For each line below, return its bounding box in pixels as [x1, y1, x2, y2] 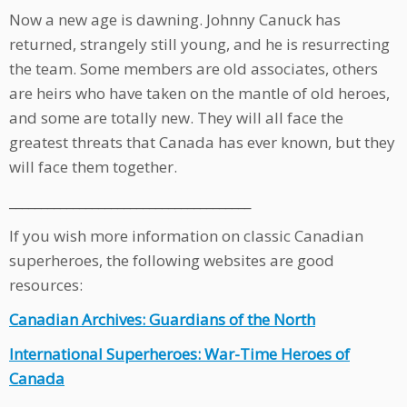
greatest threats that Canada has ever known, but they [9, 132, 395, 154]
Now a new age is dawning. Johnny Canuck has [9, 9, 341, 31]
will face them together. [9, 156, 177, 178]
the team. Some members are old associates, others [9, 58, 378, 80]
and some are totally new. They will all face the [9, 107, 343, 129]
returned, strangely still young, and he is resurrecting [9, 34, 390, 55]
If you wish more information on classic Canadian [9, 225, 363, 247]
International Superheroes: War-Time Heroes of [9, 343, 350, 365]
